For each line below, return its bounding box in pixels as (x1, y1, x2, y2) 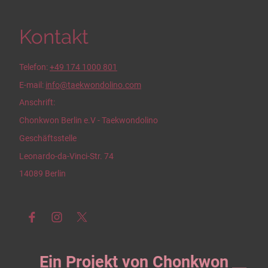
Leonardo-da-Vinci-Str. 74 (19, 151, 114, 161)
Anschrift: (19, 98, 57, 108)
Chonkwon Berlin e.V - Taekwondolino (19, 115, 160, 126)
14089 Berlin (19, 169, 66, 179)
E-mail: (19, 80, 45, 90)
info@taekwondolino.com (45, 80, 141, 90)
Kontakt (19, 25, 89, 48)
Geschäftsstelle (19, 133, 77, 143)
